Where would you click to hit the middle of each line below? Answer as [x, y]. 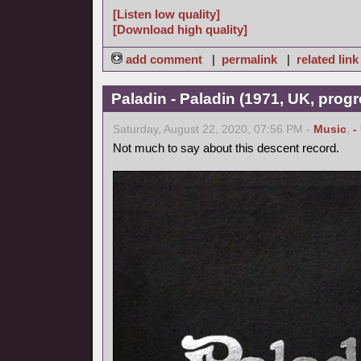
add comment [164, 59]
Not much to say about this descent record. [226, 148]
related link [328, 59]
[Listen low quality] [166, 14]
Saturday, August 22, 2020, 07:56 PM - [213, 129]
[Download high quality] [180, 29]
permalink [249, 59]
